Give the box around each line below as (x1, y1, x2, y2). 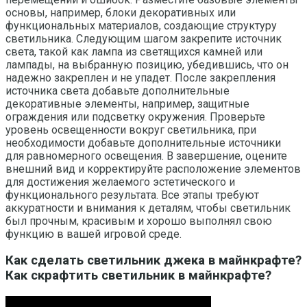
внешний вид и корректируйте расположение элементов (5, 162, 301, 175)
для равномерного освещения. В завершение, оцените (5, 149, 287, 162)
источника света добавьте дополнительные (5, 84, 230, 97)
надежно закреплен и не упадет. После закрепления (5, 71, 275, 84)
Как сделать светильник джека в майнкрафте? (5, 253, 302, 269)
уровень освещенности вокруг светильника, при (5, 123, 256, 136)
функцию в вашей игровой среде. (5, 227, 182, 241)
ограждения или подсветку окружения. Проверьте (5, 110, 265, 123)
